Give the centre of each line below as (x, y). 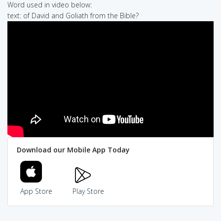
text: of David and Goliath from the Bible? (73, 15)
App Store (36, 191)
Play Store (88, 191)
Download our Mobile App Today (73, 150)
